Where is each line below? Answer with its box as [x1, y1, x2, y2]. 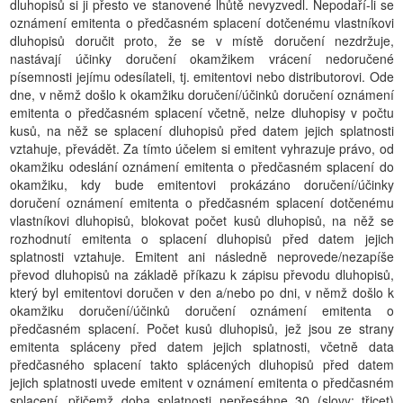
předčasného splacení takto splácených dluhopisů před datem [10, 355, 394, 373]
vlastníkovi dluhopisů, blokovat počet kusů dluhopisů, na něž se [10, 211, 394, 229]
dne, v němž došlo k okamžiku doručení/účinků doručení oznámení [10, 85, 394, 103]
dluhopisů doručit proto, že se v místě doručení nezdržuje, [10, 31, 394, 49]
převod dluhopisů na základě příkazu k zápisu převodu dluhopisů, [10, 265, 394, 283]
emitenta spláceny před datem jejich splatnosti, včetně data [10, 337, 394, 355]
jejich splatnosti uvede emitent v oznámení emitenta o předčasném [10, 373, 394, 391]
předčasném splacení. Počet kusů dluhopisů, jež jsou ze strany [10, 319, 394, 337]
